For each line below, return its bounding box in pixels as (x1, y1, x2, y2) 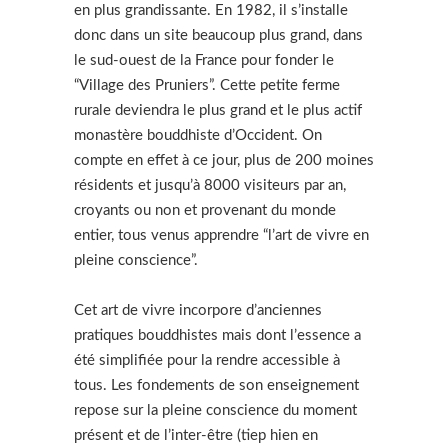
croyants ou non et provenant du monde (74, 202, 336, 218)
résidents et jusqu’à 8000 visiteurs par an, (74, 177, 346, 193)
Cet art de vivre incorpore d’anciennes (74, 302, 322, 318)
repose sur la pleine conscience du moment (74, 402, 357, 418)
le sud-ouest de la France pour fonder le (74, 52, 334, 68)
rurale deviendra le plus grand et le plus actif (74, 102, 362, 118)
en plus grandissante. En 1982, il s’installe (74, 2, 348, 18)
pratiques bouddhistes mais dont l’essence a (74, 327, 361, 343)
